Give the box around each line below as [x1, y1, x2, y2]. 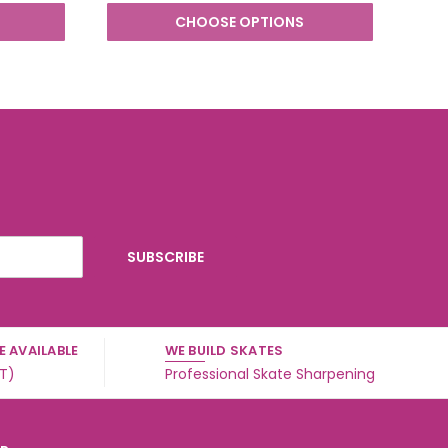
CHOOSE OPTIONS [175, 11, 304, 32]
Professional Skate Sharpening [164, 363, 375, 384]
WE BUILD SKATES [164, 340, 284, 360]
